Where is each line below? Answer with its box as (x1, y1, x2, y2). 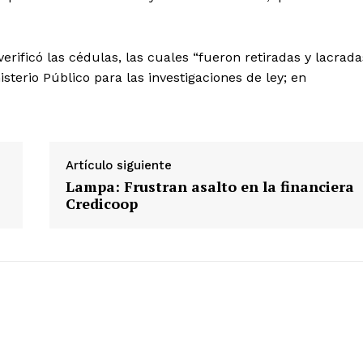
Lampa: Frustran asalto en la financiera (65, 177, 354, 197)
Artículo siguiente (65, 158, 172, 173)
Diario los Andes (154, 96, 336, 126)
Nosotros (154, 143, 206, 157)
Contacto (154, 168, 208, 182)
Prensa (154, 192, 194, 207)
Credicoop (65, 194, 138, 214)
